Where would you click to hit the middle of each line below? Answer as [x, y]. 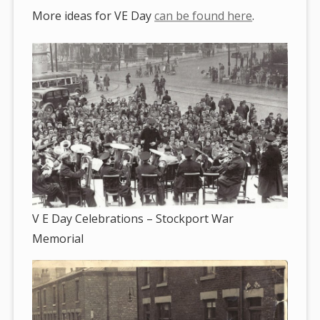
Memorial [58, 238]
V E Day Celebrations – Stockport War [133, 218]
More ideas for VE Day [94, 15]
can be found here [204, 15]
